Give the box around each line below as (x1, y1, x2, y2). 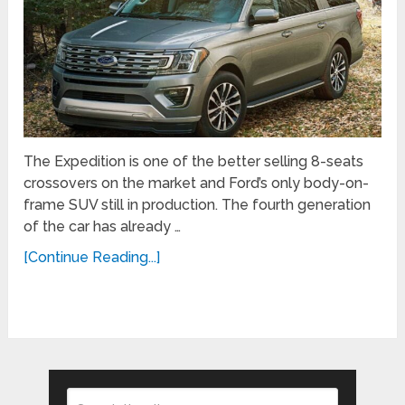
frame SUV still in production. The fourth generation (24, 195, 372, 213)
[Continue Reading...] (24, 248, 161, 266)
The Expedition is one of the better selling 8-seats (24, 152, 364, 170)
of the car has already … (24, 217, 182, 235)
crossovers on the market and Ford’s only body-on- (24, 174, 370, 192)
